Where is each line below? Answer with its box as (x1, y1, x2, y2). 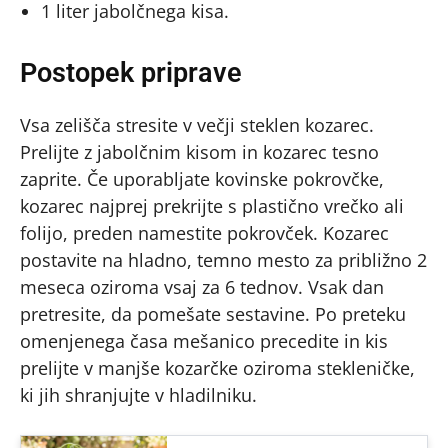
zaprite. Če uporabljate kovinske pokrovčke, (20, 167, 384, 191)
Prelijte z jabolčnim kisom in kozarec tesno (20, 140, 379, 164)
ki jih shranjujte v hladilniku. (20, 383, 257, 407)
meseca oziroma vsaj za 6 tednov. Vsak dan (20, 275, 384, 299)
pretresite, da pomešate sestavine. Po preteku (20, 302, 406, 326)
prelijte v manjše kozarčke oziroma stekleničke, (20, 356, 415, 380)
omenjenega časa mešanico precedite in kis (20, 329, 388, 353)
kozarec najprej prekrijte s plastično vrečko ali (20, 194, 404, 218)
